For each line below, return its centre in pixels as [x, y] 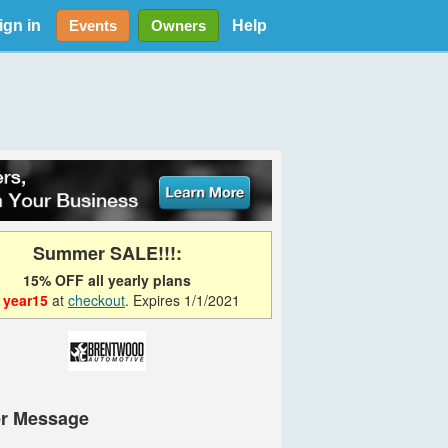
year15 [25, 299]
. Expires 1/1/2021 [182, 299]
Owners [178, 25]
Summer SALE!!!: [107, 252]
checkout [96, 299]
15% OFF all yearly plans [107, 279]
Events [92, 25]
